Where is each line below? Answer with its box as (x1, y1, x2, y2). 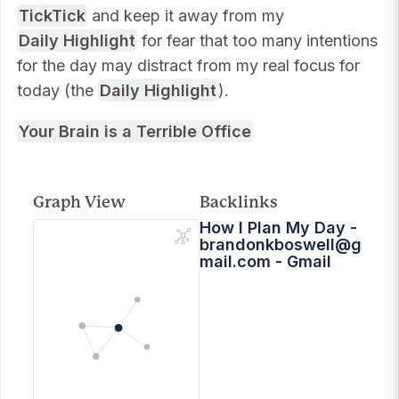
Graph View (33, 192, 126, 211)
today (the (17, 81, 98, 100)
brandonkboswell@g (199, 235, 362, 254)
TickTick (18, 6, 85, 25)
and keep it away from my (86, 6, 284, 25)
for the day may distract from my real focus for (17, 56, 360, 75)
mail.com (199, 252, 271, 271)
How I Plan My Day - (199, 218, 357, 237)
